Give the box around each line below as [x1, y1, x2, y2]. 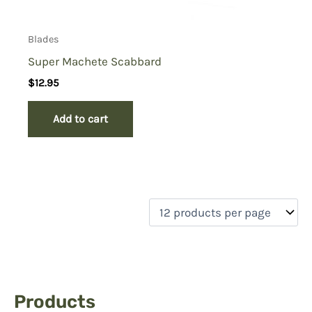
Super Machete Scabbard [28, 54, 162, 68]
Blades [28, 33, 60, 46]
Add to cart [53, 111, 109, 125]
